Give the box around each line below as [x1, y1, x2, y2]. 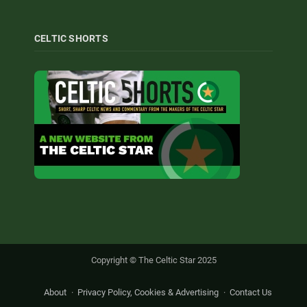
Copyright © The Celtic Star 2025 [90, 254, 217, 265]
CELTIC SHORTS [34, 32, 108, 44]
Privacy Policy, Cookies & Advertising [77, 286, 219, 297]
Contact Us [230, 286, 272, 297]
